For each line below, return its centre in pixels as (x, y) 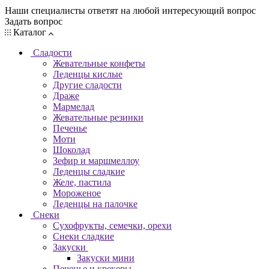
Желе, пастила (82, 182)
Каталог (30, 32)
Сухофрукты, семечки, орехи (112, 225)
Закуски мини (106, 258)
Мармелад (74, 106)
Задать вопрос (34, 21)
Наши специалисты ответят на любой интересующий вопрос (130, 10)
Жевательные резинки (98, 117)
